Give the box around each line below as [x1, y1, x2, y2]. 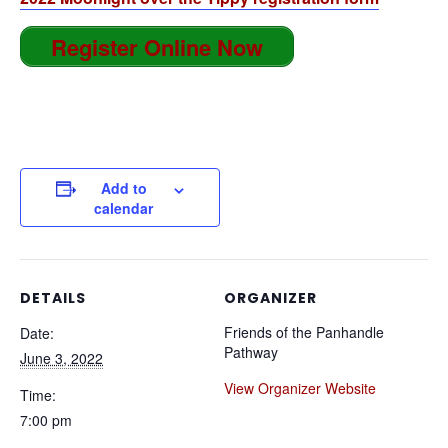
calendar [94, 198, 153, 219]
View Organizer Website [224, 378, 376, 399]
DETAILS [20, 288, 86, 309]
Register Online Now [51, 30, 263, 63]
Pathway [224, 342, 278, 363]
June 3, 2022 [20, 348, 103, 369]
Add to [100, 178, 147, 199]
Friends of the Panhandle [224, 322, 384, 343]
